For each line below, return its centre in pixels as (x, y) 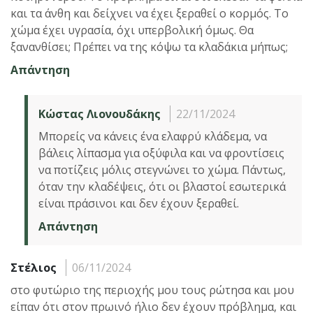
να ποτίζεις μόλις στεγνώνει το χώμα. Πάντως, (162, 169)
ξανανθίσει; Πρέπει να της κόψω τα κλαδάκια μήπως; (149, 46)
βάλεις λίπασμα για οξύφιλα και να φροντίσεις (161, 153)
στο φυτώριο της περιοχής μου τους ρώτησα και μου (152, 290)
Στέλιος (34, 267)
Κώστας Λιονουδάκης (100, 114)
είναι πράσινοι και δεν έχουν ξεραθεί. (139, 203)
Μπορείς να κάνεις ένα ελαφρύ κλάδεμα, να (153, 136)
